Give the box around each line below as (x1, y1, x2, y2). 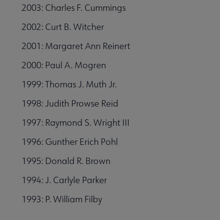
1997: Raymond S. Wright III (22, 116, 130, 128)
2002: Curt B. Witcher (22, 21, 104, 32)
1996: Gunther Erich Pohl (22, 136, 118, 147)
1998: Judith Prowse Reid (22, 97, 118, 109)
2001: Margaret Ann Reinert (22, 40, 130, 52)
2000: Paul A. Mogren (22, 59, 106, 71)
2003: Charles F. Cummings (22, 1, 126, 13)
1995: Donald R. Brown (22, 155, 110, 166)
